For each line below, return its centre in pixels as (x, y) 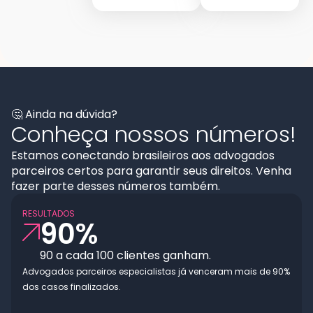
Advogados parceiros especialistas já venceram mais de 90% (156, 271)
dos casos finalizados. (72, 286)
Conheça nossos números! (154, 134)
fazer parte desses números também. (116, 186)
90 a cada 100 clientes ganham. (125, 255)
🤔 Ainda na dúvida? (64, 114)
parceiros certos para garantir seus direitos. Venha (151, 170)
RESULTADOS (49, 213)
